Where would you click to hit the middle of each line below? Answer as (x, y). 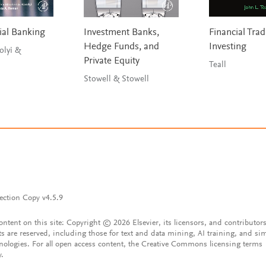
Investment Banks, (121, 33)
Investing (227, 47)
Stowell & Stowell (116, 80)
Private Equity (111, 62)
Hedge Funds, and (121, 47)
